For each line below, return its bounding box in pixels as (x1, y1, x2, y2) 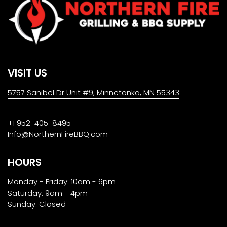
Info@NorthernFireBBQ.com (8, 129, 108, 140)
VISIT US (8, 66, 47, 81)
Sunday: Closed (8, 199, 66, 210)
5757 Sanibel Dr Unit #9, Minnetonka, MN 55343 (8, 87, 179, 98)
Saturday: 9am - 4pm (8, 187, 88, 199)
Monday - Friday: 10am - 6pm (8, 176, 116, 187)
